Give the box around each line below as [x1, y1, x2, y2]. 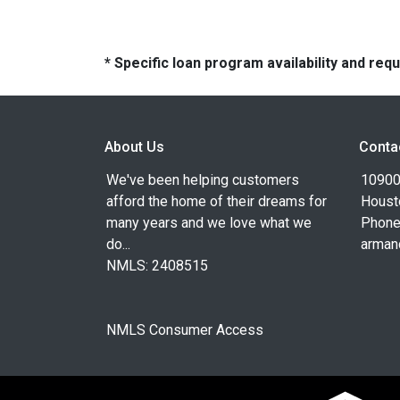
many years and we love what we [106, 214, 312, 231]
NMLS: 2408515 [106, 257, 208, 274]
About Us [104, 138, 164, 155]
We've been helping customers [106, 171, 299, 188]
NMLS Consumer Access [106, 321, 263, 338]
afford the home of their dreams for [106, 193, 327, 210]
